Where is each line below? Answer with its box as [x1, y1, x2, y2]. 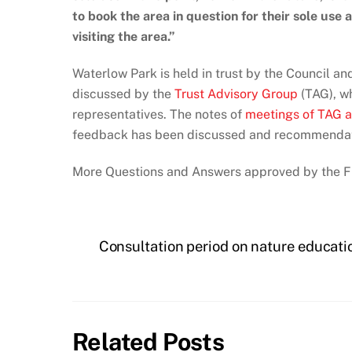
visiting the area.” [72, 29, 175, 45]
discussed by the [72, 86, 174, 102]
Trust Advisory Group [174, 86, 298, 102]
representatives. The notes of [72, 107, 245, 123]
